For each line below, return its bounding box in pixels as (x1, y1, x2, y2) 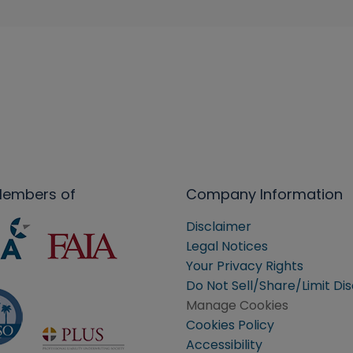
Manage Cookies (186, 296, 288, 314)
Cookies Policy (186, 316, 274, 334)
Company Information (186, 184, 343, 204)
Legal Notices (186, 237, 268, 255)
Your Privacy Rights (186, 257, 303, 275)
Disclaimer (186, 217, 251, 236)
